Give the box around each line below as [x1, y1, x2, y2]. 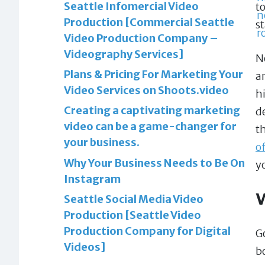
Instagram [64, 172, 121, 186]
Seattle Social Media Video [64, 192, 203, 206]
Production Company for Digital [64, 224, 231, 238]
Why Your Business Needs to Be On [64, 156, 245, 170]
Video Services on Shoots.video [64, 83, 229, 98]
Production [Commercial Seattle [64, 15, 234, 30]
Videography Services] [64, 47, 183, 62]
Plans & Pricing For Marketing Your [64, 67, 243, 82]
